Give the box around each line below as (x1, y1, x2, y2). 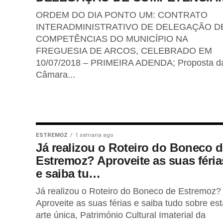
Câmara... (36, 70, 75, 80)
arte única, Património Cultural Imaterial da (36, 210, 206, 220)
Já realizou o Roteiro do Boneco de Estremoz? (36, 186, 221, 196)
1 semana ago (75, 132, 113, 138)
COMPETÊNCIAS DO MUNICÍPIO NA (36, 34, 188, 44)
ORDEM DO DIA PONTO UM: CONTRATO (36, 10, 208, 20)
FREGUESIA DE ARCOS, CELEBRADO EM (36, 46, 212, 56)
